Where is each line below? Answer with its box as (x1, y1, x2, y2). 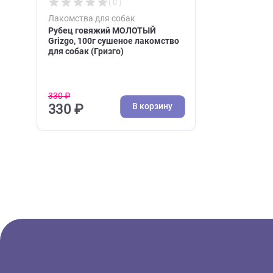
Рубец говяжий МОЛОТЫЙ (53, 180, 174, 192)
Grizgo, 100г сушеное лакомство (53, 191, 199, 204)
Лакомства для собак (53, 166, 151, 179)
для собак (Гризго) (53, 203, 138, 215)
